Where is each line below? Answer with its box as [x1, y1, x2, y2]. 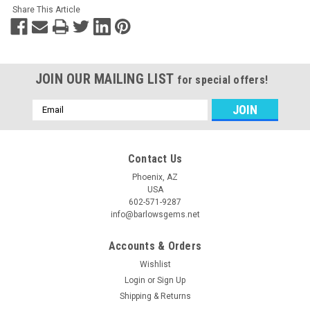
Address [32, 114, 69, 126]
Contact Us [127, 152, 183, 165]
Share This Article [12, 5, 80, 15]
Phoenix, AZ [132, 172, 178, 182]
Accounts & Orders [108, 239, 202, 253]
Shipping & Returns [119, 291, 191, 301]
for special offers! [177, 73, 268, 86]
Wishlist [139, 259, 171, 269]
